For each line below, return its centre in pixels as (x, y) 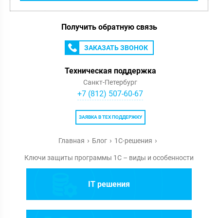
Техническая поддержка (110, 71)
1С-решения (133, 141)
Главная (72, 141)
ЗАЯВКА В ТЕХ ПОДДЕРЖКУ (110, 117)
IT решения (109, 184)
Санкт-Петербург (110, 82)
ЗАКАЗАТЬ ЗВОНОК (116, 48)
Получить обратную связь (109, 27)
